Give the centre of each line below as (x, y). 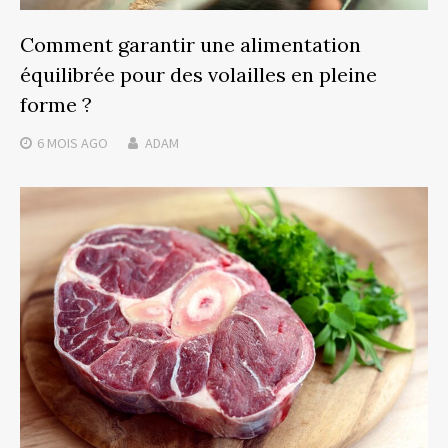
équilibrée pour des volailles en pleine (198, 74)
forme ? (56, 104)
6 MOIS (57, 142)
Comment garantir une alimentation (190, 44)
